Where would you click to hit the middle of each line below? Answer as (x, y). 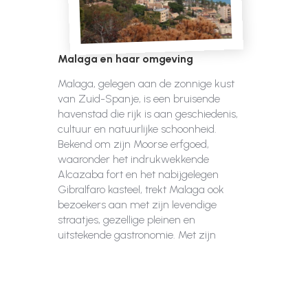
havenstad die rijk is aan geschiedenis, (148, 114)
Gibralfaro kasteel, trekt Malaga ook (141, 189)
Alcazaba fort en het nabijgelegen (138, 174)
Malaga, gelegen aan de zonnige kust (146, 84)
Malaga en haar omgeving (125, 59)
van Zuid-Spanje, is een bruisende (139, 99)
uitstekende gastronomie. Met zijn (137, 235)
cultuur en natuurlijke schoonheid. (137, 129)
